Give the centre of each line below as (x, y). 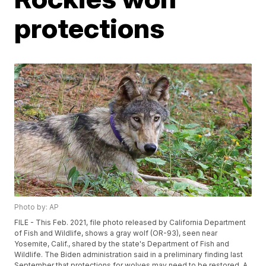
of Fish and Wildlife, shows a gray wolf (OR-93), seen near (116, 233)
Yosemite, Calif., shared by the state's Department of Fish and (122, 244)
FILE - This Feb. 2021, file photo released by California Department (130, 223)
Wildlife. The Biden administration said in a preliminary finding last (129, 255)
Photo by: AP (37, 207)
